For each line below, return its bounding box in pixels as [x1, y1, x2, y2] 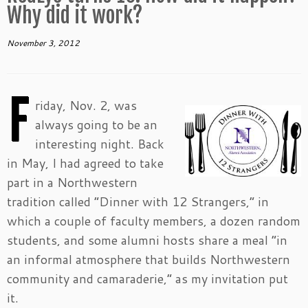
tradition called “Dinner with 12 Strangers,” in [7, 192, 269, 210]
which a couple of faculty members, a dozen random [7, 212, 300, 230]
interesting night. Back [35, 135, 164, 153]
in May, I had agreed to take [7, 154, 164, 172]
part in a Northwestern [7, 173, 137, 191]
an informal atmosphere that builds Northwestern [7, 250, 290, 268]
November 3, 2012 [7, 37, 80, 49]
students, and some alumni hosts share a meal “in [7, 231, 287, 249]
